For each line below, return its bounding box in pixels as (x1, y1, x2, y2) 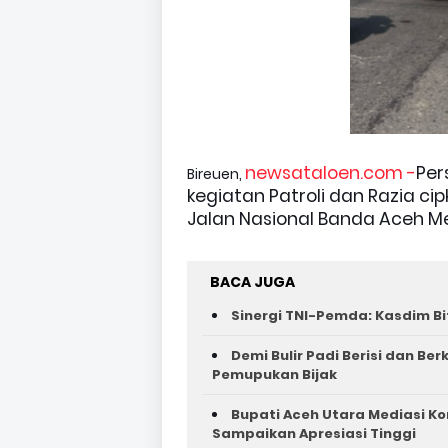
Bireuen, (187, 164, 245, 184)
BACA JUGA (210, 272, 295, 292)
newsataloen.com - (245, 161, 416, 185)
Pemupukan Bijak (212, 365, 337, 384)
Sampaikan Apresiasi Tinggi (212, 424, 416, 443)
